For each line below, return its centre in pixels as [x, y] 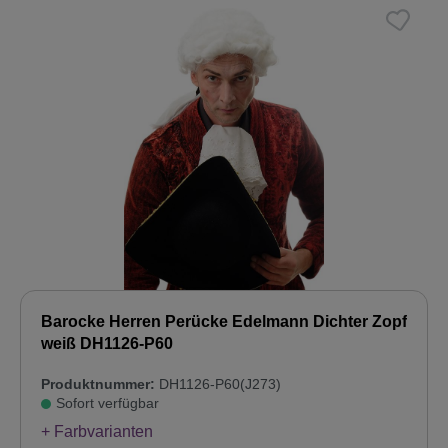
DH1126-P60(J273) [218, 384]
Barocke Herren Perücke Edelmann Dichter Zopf [224, 322]
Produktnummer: [98, 384]
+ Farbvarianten [97, 432]
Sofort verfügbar [107, 403]
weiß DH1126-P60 [107, 344]
